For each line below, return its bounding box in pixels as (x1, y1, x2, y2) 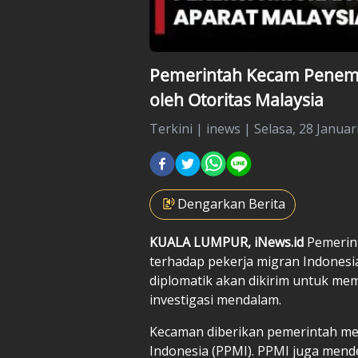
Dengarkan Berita (177, 194, 285, 213)
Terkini (149, 119, 193, 137)
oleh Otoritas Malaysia (149, 88, 324, 111)
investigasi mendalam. (149, 290, 281, 308)
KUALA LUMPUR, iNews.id (149, 233, 307, 251)
